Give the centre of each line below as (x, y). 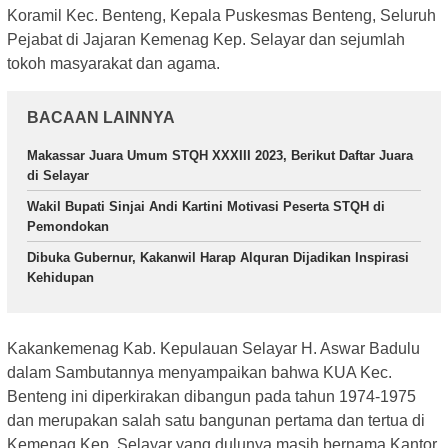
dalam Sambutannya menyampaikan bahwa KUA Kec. (199, 373)
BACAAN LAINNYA (101, 117)
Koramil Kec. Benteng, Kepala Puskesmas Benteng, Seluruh (221, 15)
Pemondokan (68, 226)
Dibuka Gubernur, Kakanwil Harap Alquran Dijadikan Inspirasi (218, 257)
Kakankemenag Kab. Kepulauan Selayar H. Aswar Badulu (213, 349)
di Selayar (58, 175)
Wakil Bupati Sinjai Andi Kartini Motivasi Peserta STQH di (206, 206)
